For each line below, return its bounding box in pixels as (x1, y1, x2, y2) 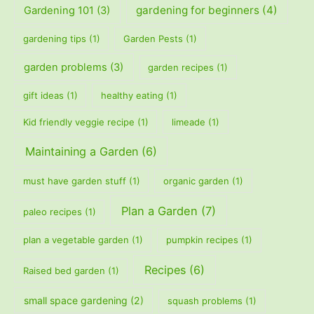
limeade (172, 116, 206, 128)
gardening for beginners (136, 3, 260, 17)
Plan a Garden (121, 203, 198, 218)
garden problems (24, 60, 108, 74)
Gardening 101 (24, 4, 95, 17)
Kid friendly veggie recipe (22, 116, 135, 128)
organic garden (163, 175, 230, 186)
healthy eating (101, 89, 164, 101)
